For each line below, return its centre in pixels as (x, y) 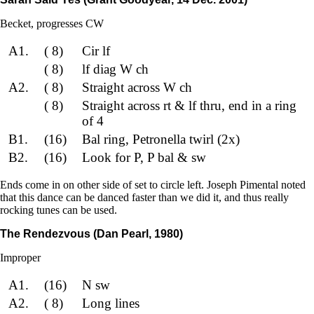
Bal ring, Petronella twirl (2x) (161, 139)
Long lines (110, 303)
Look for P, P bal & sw (144, 157)
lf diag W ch (115, 69)
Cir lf (96, 50)
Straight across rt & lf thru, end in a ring (189, 105)
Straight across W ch (137, 87)
